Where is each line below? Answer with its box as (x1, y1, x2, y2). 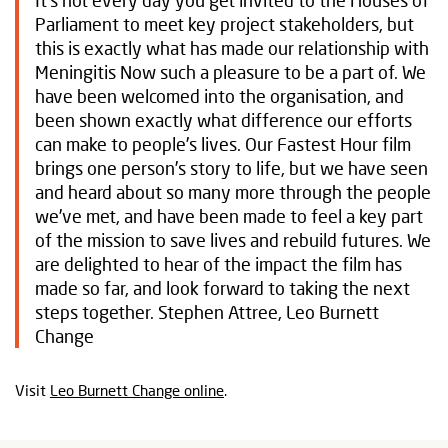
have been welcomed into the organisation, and (35, 85, 404, 107)
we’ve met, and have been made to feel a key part (35, 205, 423, 227)
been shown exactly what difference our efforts (35, 109, 412, 131)
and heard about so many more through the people (35, 181, 431, 203)
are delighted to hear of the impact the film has (35, 253, 402, 275)
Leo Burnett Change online (50, 381, 224, 399)
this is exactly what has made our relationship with (35, 37, 429, 59)
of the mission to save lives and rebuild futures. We (35, 229, 431, 251)
